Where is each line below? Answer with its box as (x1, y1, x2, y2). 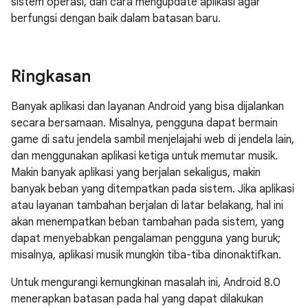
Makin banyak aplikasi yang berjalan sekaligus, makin (11, 166, 261, 179)
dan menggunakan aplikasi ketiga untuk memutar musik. (11, 149, 278, 163)
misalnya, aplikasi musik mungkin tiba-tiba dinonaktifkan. (11, 248, 281, 262)
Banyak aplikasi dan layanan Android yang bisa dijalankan (11, 100, 284, 113)
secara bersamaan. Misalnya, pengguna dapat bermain (11, 116, 278, 130)
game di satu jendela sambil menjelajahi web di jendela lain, (11, 133, 294, 146)
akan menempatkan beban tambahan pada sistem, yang (11, 215, 284, 229)
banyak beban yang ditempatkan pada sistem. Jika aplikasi (11, 182, 294, 196)
